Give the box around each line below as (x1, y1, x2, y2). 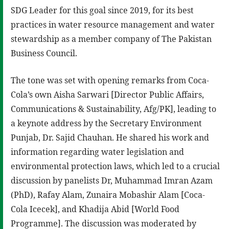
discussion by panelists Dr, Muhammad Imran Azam (11, 174, 213, 186)
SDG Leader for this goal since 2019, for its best (11, 4, 194, 16)
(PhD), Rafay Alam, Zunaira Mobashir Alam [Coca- (11, 189, 205, 200)
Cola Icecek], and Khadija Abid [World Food (11, 203, 179, 215)
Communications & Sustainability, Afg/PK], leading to (11, 103, 216, 114)
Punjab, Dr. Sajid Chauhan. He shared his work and (11, 131, 209, 143)
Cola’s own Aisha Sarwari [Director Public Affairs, (11, 88, 204, 100)
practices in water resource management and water (11, 18, 215, 30)
